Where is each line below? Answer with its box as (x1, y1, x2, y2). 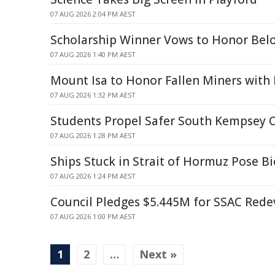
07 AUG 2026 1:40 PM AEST (50, 50, 136, 59)
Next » (139, 247, 177, 261)
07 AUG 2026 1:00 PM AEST (50, 212, 136, 221)
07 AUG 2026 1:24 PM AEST (50, 171, 136, 180)
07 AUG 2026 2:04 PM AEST (50, 9, 136, 18)
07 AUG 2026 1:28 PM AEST (50, 131, 136, 140)
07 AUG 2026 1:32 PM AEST (50, 90, 136, 99)
